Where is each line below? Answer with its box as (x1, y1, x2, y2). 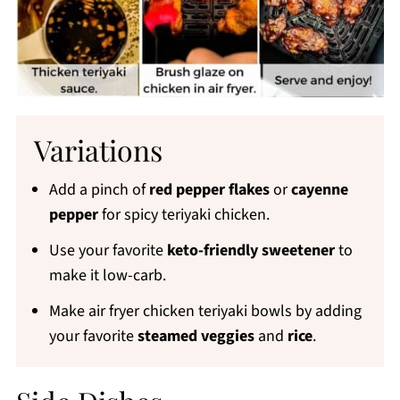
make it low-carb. (48, 264, 166, 287)
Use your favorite (48, 239, 167, 262)
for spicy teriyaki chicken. (97, 204, 270, 227)
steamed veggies (137, 325, 254, 348)
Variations (33, 130, 162, 170)
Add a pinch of (48, 179, 149, 202)
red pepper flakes (148, 179, 270, 202)
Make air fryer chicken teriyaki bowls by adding (48, 300, 362, 323)
